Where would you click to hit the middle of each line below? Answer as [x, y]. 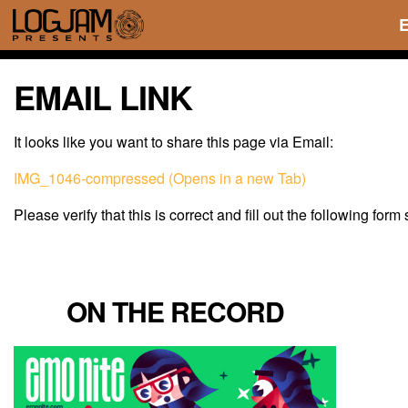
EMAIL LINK [103, 97]
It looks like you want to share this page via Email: [173, 142]
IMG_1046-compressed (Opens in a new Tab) [160, 178]
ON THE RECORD [175, 311]
